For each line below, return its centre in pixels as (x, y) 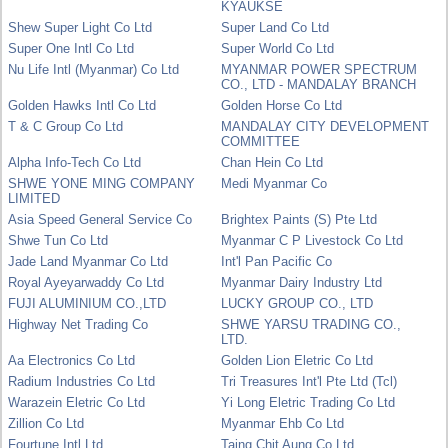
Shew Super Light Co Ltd (80, 27)
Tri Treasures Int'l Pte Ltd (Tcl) (309, 381)
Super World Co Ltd (278, 48)
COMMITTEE (261, 141)
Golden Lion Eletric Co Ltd (297, 360)
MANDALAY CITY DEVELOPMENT (325, 126)
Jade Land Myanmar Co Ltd (88, 261)
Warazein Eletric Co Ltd (77, 402)
